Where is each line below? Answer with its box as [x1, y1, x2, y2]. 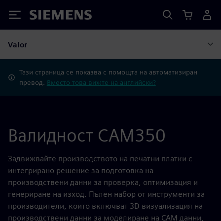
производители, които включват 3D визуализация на [8, 201, 203, 211]
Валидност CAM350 [8, 124, 166, 146]
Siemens [30, 11, 62, 22]
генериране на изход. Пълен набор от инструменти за [8, 189, 205, 199]
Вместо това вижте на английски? [46, 78, 156, 86]
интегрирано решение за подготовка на [8, 166, 153, 175]
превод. [19, 78, 47, 86]
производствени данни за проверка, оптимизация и [8, 178, 198, 187]
